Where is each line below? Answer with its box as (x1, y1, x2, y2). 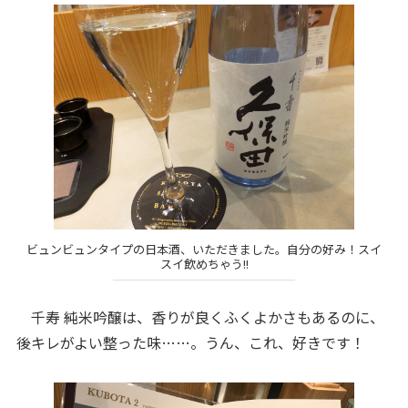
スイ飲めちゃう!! (159, 254, 249, 272)
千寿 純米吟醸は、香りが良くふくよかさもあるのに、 (15, 306, 384, 329)
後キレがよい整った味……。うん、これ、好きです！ (15, 331, 365, 354)
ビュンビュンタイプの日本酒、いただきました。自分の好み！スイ (26, 240, 382, 258)
